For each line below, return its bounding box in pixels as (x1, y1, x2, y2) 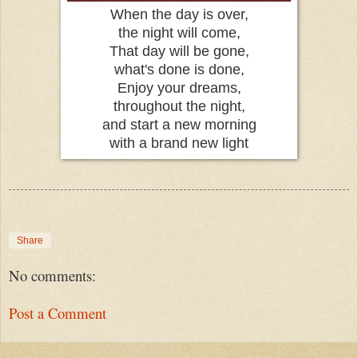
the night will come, (117, 24, 241, 41)
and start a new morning (101, 116, 257, 133)
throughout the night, (113, 97, 245, 114)
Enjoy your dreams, (117, 79, 241, 96)
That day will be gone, (109, 42, 249, 59)
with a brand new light (109, 134, 249, 151)
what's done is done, (113, 61, 245, 78)
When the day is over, (109, 6, 249, 22)
